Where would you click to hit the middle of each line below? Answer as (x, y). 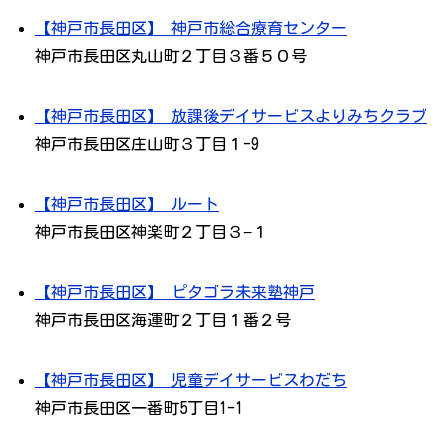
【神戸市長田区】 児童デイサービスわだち (191, 380)
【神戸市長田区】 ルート (127, 204)
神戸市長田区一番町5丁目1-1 (139, 408)
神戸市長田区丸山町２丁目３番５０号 (171, 56)
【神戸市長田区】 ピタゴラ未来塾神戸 (175, 292)
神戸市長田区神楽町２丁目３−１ (151, 232)
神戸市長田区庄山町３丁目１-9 (147, 144)
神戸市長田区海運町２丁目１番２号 (163, 320)
